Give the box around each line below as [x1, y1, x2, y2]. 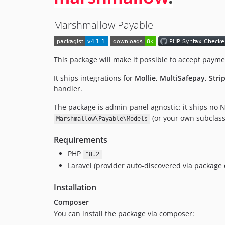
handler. [54, 84, 82, 94]
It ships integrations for [54, 73, 135, 83]
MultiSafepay [160, 73, 205, 83]
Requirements [54, 134, 107, 146]
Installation [54, 181, 96, 193]
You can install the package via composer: [54, 208, 194, 218]
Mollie [135, 73, 156, 83]
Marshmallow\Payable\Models [56, 115, 148, 123]
